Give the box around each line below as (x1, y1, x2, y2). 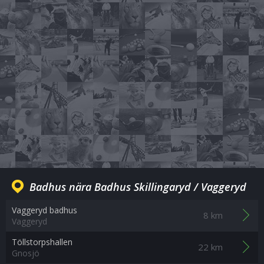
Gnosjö (12, 247, 39, 259)
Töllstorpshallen (12, 236, 72, 247)
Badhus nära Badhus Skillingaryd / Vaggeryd (29, 180, 246, 194)
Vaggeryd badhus (12, 204, 77, 216)
